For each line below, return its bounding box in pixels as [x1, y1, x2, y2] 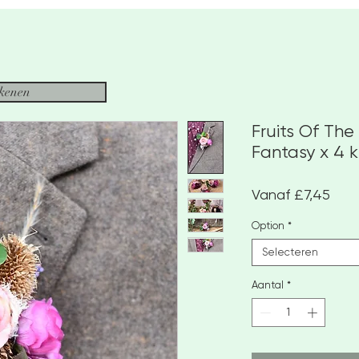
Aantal [252, 279, 284, 291]
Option [252, 220, 284, 232]
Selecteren [262, 246, 318, 258]
